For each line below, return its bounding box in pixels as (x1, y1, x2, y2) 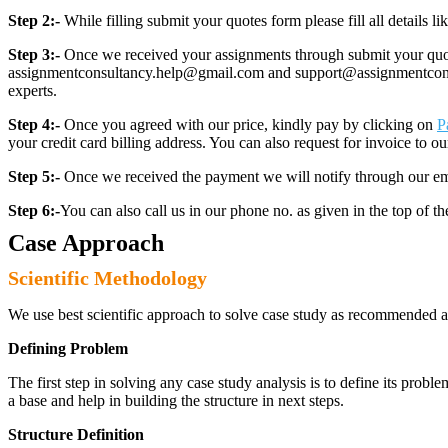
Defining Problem (8, 340, 128, 357)
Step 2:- (8, 12, 60, 29)
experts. (8, 82, 57, 99)
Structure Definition (8, 426, 144, 443)
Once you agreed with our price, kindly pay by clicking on (60, 116, 437, 133)
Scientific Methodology (8, 267, 207, 289)
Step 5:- (8, 168, 60, 185)
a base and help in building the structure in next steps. (8, 392, 344, 409)
